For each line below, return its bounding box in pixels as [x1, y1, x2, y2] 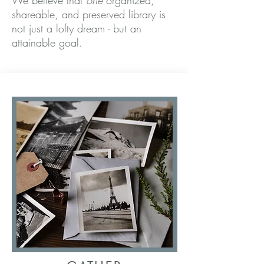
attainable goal [12, 35, 79, 49]
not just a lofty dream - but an [12, 21, 141, 35]
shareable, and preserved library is [12, 7, 166, 21]
